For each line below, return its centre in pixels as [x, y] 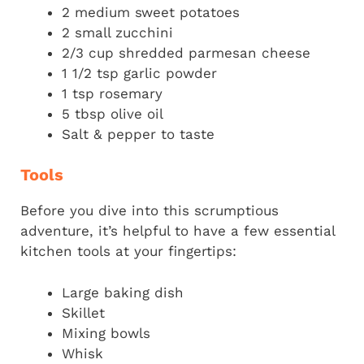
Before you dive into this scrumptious [149, 211]
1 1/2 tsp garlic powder [139, 73]
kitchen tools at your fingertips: [128, 251]
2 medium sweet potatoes [151, 12]
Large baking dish [123, 292]
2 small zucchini [117, 32]
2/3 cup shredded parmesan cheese [186, 52]
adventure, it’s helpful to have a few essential [178, 231]
